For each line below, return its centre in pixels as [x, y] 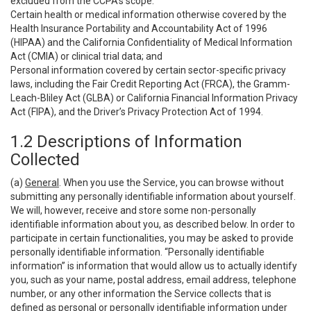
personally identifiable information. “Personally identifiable [137, 252]
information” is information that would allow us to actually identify [154, 266]
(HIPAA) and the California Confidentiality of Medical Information [151, 42]
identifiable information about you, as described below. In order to [153, 224]
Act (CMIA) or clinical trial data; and [86, 56]
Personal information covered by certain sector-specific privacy [148, 70]
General [42, 183]
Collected [45, 160]
